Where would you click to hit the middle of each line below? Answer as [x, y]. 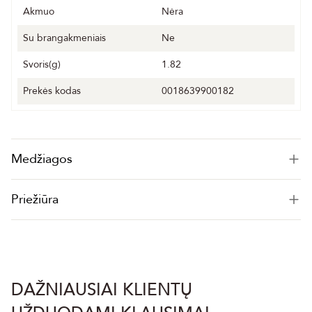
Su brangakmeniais [64, 38]
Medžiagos [42, 159]
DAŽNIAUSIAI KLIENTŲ [102, 290]
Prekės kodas [52, 91]
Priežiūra [35, 200]
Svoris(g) [42, 65]
